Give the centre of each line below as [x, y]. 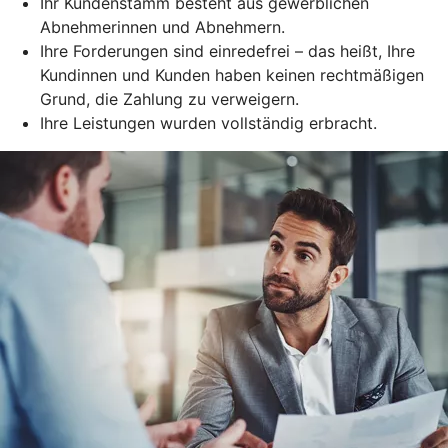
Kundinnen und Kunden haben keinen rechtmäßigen [232, 75]
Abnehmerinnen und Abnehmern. [162, 27]
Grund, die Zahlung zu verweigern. [169, 99]
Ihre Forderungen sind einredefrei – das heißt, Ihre [227, 51]
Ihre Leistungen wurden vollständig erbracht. [208, 123]
